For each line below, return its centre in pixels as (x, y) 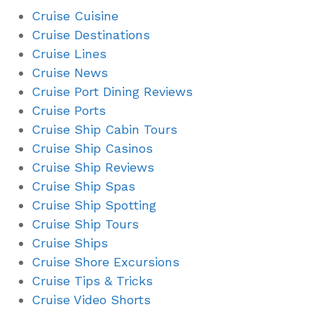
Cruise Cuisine (75, 15)
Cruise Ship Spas (83, 186)
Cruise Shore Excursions (105, 261)
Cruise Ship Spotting (94, 205)
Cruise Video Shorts (91, 299)
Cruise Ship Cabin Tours (104, 129)
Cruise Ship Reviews (93, 167)
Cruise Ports (69, 110)
